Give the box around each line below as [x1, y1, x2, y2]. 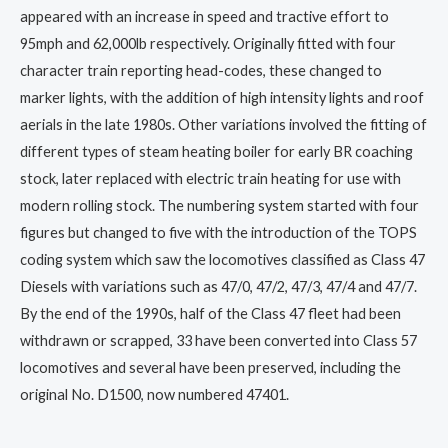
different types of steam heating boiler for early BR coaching [20, 142, 413, 160]
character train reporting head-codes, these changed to [20, 61, 382, 79]
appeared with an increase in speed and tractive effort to [20, 7, 389, 25]
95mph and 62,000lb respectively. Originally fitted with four [20, 34, 396, 52]
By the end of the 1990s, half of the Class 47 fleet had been [20, 304, 401, 322]
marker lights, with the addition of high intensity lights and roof [20, 88, 424, 106]
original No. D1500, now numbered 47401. [20, 385, 289, 403]
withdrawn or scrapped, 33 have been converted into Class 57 [20, 331, 417, 349]
